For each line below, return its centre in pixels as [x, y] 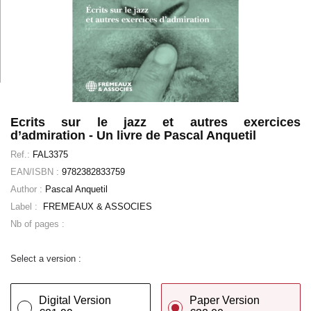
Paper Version [224, 301]
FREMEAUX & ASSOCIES [96, 207]
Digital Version [75, 301]
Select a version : [46, 259]
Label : [25, 207]
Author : [28, 190]
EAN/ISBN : [36, 172]
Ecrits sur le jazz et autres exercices [155, 123]
